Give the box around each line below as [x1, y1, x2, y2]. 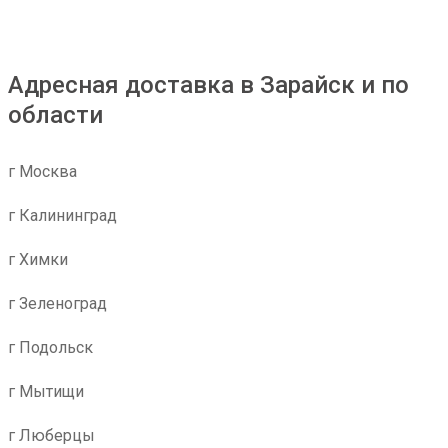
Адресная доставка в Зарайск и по [8, 71, 409, 99]
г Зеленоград [8, 294, 107, 313]
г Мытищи [8, 382, 84, 401]
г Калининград [8, 206, 117, 225]
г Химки [8, 250, 68, 269]
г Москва [8, 162, 77, 181]
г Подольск [8, 338, 93, 357]
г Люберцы [8, 426, 95, 445]
